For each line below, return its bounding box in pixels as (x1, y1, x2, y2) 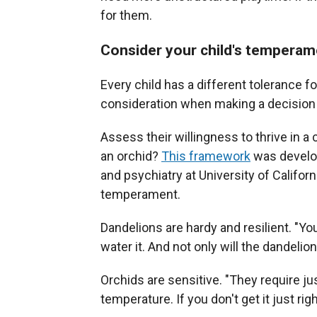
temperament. (100, 187, 180, 202)
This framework (161, 149, 250, 163)
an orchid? (100, 149, 161, 163)
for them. (100, 8, 152, 23)
